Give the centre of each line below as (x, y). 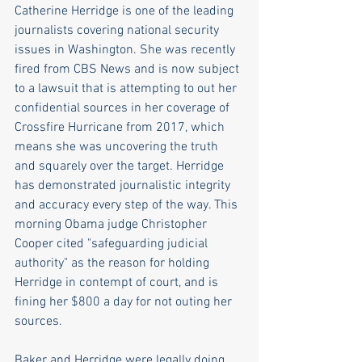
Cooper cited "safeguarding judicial (113, 244)
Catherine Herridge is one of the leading (126, 11)
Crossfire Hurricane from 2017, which (121, 127)
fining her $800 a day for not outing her (125, 302)
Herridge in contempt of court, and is (118, 282)
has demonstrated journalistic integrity (124, 185)
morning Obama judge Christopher (112, 224)
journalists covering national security (118, 30)
